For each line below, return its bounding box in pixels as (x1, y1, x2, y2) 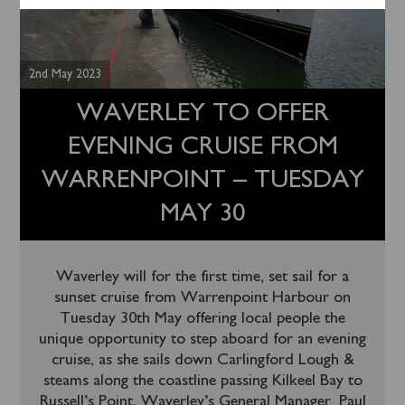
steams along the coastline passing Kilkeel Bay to (42, 373, 363, 389)
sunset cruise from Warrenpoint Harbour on (54, 290, 351, 306)
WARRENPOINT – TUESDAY (41, 168, 364, 193)
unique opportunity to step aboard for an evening (39, 332, 366, 347)
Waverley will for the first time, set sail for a (56, 269, 349, 285)
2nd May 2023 (29, 68, 102, 80)
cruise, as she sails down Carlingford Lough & (51, 353, 354, 368)
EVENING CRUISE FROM (67, 135, 338, 160)
